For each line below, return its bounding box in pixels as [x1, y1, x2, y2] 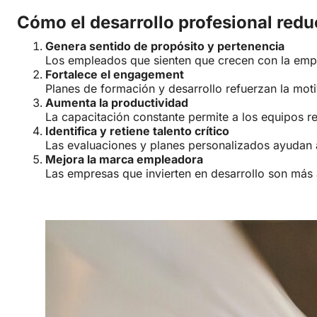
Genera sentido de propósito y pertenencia [45, 39, 284, 54]
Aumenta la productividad [45, 96, 188, 110]
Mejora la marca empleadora [45, 152, 203, 167]
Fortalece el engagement [45, 67, 184, 82]
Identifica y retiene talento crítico [45, 124, 229, 139]
